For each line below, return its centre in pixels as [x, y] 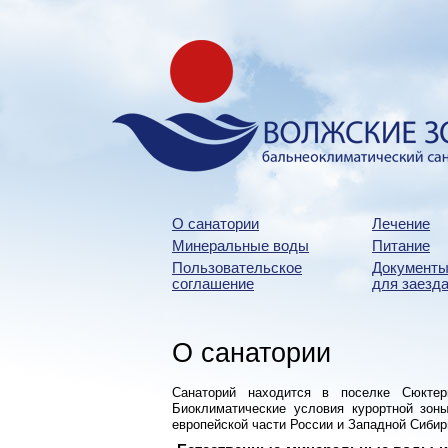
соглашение [213, 284]
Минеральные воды [240, 246]
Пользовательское [237, 268]
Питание [401, 246]
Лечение [401, 224]
